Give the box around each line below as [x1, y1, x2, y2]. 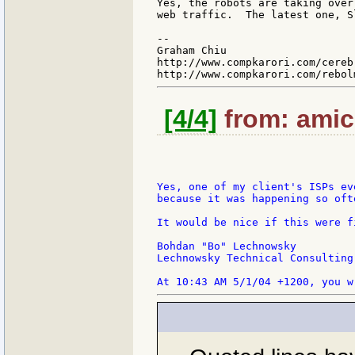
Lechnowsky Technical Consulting [157, 251, 353, 264]
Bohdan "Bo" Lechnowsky [157, 239, 296, 252]
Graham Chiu [157, 44, 227, 57]
